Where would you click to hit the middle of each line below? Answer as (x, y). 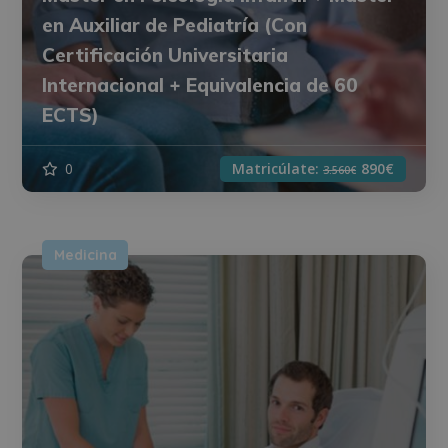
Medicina (85, 255)
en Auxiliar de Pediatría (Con (175, 25)
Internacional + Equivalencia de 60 (200, 85)
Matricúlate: (277, 169)
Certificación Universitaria (165, 55)
